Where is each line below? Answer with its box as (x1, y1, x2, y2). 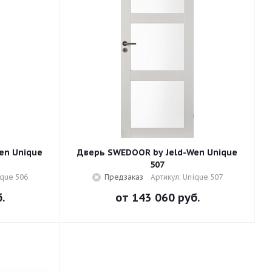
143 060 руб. (131, 191, 200, 205)
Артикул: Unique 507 (150, 172, 223, 182)
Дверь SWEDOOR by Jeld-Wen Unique (77, 147, 237, 158)
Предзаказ (104, 172, 143, 182)
